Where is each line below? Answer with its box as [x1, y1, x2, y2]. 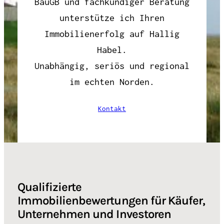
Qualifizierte [17, 180, 82, 194]
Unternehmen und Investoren [17, 207, 171, 221]
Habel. [97, 44, 127, 55]
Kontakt [98, 105, 126, 113]
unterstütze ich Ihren [59, 12, 164, 23]
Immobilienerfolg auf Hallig [44, 28, 179, 39]
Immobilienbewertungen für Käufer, [17, 193, 205, 208]
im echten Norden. [69, 76, 154, 87]
